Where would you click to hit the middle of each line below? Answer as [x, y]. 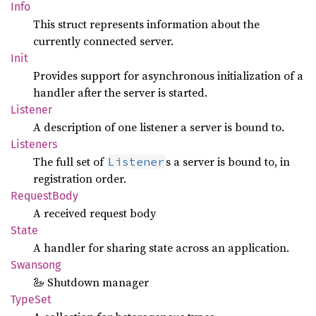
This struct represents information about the [146, 24]
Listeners [34, 144]
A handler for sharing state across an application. [161, 248]
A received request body [95, 213]
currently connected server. [103, 41]
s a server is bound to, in [228, 162]
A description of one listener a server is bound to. [159, 127]
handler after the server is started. [120, 92]
